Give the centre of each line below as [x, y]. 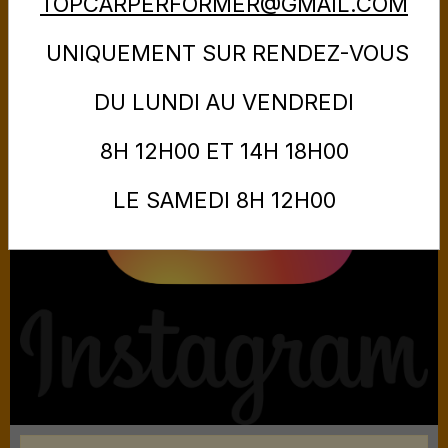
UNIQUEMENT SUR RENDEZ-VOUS [224, 53]
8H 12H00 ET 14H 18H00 [224, 151]
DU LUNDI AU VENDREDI [224, 102]
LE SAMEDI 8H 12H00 [224, 200]
